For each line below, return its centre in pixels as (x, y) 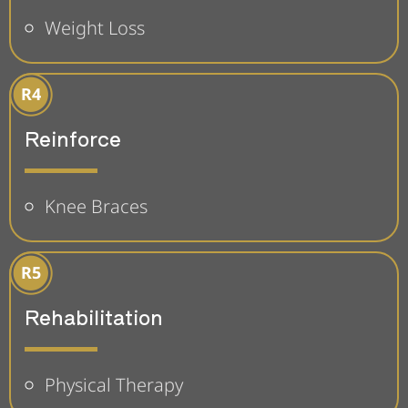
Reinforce (73, 137)
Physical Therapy (114, 384)
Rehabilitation (94, 316)
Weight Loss (95, 27)
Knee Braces (96, 206)
